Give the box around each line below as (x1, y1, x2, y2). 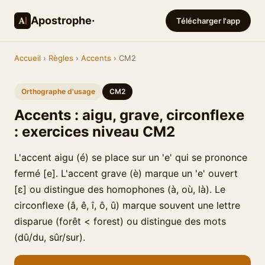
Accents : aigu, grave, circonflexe (14, 106, 244, 124)
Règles (49, 53, 73, 63)
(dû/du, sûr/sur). (14, 231, 85, 243)
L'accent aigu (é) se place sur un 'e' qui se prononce (14, 151, 247, 163)
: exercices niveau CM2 (14, 123, 175, 140)
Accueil (14, 53, 41, 63)
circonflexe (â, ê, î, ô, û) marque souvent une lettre (14, 199, 240, 211)
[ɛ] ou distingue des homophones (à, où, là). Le (14, 183, 225, 195)
